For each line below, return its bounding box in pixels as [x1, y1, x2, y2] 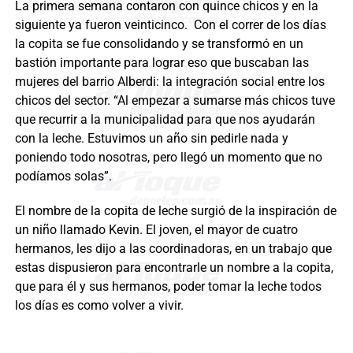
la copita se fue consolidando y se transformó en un [14, 36, 303, 52]
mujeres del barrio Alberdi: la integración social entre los [14, 74, 325, 90]
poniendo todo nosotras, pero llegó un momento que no [14, 150, 322, 165]
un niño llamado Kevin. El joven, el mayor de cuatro [14, 222, 298, 238]
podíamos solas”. [14, 169, 112, 184]
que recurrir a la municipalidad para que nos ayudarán [14, 112, 315, 128]
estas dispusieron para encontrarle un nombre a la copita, [14, 260, 333, 276]
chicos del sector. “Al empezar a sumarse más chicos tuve [14, 93, 335, 109]
